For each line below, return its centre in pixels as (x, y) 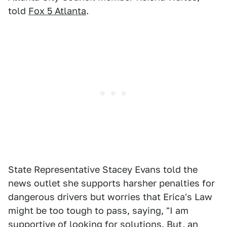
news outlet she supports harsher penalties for (111, 183)
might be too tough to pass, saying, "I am (98, 211)
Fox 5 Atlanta (57, 11)
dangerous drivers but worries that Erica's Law (110, 197)
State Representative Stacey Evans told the (103, 170)
